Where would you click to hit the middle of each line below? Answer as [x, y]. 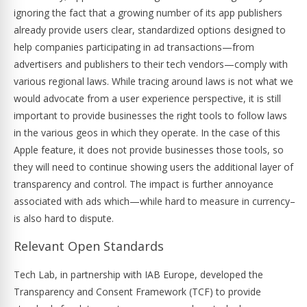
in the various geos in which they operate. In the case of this [147, 133]
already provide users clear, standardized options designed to [150, 30]
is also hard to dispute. [64, 218]
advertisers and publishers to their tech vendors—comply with [151, 64]
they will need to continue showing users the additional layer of [153, 167]
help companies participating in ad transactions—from [134, 47]
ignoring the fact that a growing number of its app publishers [148, 13]
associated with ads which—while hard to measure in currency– [155, 201]
